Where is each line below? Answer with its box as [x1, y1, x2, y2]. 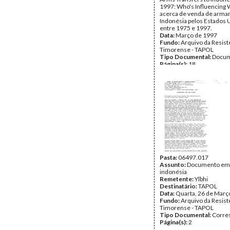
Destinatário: [160, 182, 198, 190]
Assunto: [160, 161, 187, 168]
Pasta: [160, 154, 178, 161]
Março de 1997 [176, 31, 217, 39]
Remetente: [160, 175, 195, 183]
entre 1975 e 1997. [160, 24, 212, 32]
